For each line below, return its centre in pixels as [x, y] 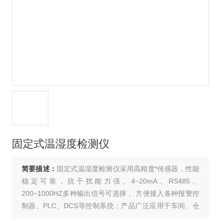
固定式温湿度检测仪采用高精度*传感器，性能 [128, 169]
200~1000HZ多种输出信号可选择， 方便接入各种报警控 [110, 194]
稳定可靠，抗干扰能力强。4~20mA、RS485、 [110, 181]
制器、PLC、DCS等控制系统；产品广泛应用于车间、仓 [110, 206]
